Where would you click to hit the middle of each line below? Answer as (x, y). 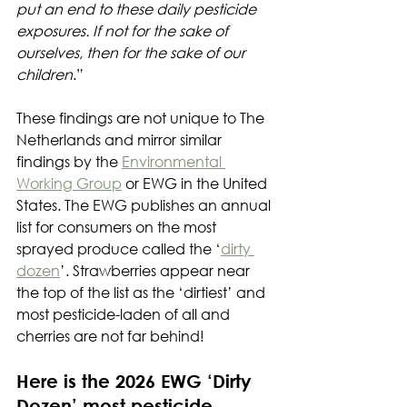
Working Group (69, 183)
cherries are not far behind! (110, 335)
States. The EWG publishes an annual (145, 204)
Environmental (174, 161)
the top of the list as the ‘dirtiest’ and (143, 292)
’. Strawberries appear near (157, 270)
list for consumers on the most (118, 226)
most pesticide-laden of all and (125, 313)
